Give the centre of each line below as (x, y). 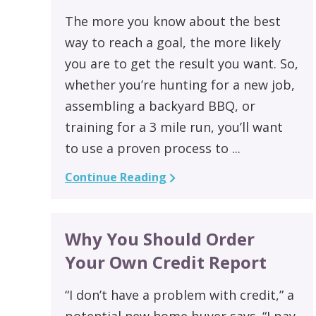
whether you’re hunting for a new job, (180, 84)
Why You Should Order (160, 238)
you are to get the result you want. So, (182, 63)
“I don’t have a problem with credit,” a (180, 294)
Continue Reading (116, 177)
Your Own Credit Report (166, 262)
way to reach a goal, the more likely (173, 42)
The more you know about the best (173, 21)
